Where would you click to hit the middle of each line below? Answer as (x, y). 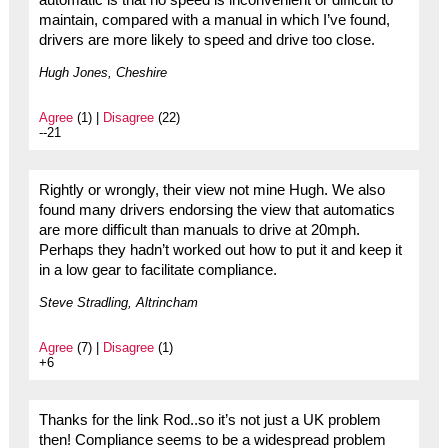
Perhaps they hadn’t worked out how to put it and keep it (220, 250)
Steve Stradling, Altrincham (118, 303)
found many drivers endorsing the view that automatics (216, 210)
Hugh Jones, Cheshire (102, 73)
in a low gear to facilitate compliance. (157, 270)
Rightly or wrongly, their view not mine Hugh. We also (211, 190)
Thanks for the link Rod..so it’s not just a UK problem (209, 420)
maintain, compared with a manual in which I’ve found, (214, 20)
